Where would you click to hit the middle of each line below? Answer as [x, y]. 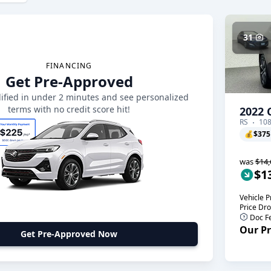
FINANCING [69, 66]
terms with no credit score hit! [69, 109]
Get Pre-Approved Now [69, 234]
